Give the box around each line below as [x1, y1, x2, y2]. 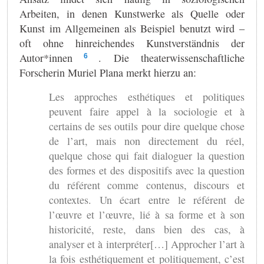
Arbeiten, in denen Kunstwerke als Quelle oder [19, 6, 245, 21]
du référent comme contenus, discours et [49, 177, 245, 192]
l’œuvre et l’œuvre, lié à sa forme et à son [49, 207, 245, 222]
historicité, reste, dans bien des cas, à [49, 222, 245, 236]
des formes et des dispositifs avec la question [49, 163, 245, 177]
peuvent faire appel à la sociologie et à [49, 104, 245, 118]
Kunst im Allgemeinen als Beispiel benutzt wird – [19, 21, 245, 35]
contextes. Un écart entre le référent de [49, 192, 245, 207]
